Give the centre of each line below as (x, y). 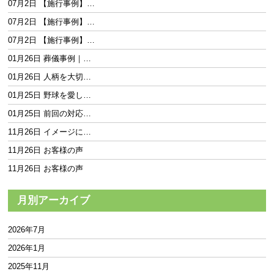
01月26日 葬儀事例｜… (50, 59)
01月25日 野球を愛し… (50, 95)
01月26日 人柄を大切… (50, 77)
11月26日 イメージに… (50, 132)
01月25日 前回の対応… (50, 114)
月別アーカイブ (54, 201)
